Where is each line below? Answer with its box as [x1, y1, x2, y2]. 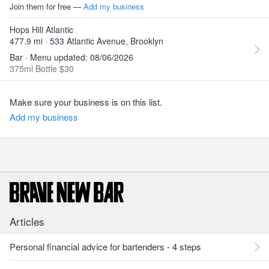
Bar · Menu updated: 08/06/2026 [10, 51, 133, 63]
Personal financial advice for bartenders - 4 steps [10, 240, 201, 253]
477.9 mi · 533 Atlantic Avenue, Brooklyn [10, 35, 163, 47]
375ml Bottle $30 [10, 62, 74, 74]
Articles [10, 214, 44, 229]
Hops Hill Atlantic [10, 23, 73, 35]
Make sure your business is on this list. [10, 95, 162, 108]
